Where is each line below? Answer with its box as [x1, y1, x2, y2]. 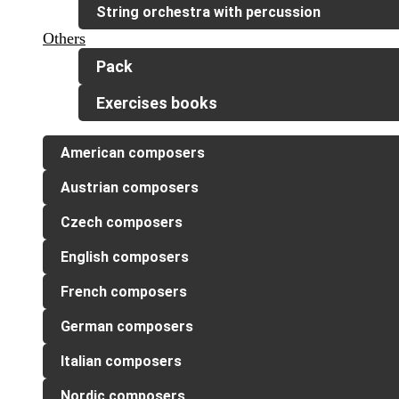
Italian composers [61, 353, 182, 370]
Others [43, 29, 85, 48]
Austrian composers [61, 179, 199, 197]
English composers [61, 248, 189, 266]
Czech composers [61, 214, 183, 232]
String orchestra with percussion [96, 4, 321, 21]
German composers [61, 318, 193, 336]
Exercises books [96, 94, 217, 113]
